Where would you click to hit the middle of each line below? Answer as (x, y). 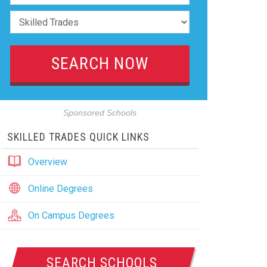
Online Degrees (60, 189)
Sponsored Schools (100, 113)
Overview (47, 162)
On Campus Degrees (71, 215)
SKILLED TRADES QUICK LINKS (78, 137)
